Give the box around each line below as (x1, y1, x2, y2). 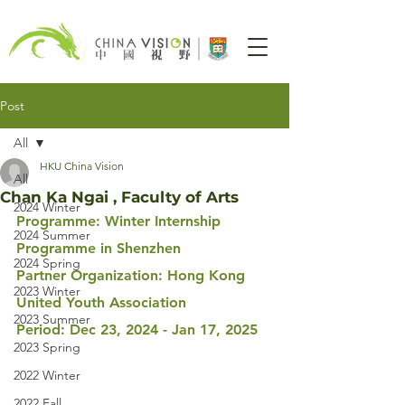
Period (16, 321, 61, 338)
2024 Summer (14, 227, 90, 243)
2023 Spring (14, 339, 80, 355)
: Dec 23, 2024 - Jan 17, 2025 (61, 321, 258, 338)
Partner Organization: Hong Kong (16, 267, 250, 284)
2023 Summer (14, 311, 90, 327)
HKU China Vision (40, 159, 124, 173)
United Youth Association (16, 294, 186, 311)
